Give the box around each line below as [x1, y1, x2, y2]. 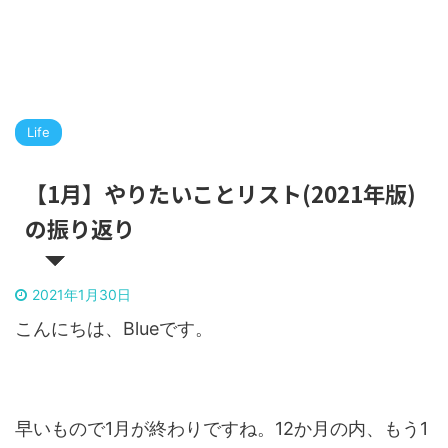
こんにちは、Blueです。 [15, 318, 213, 339]
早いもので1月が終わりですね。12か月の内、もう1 [15, 418, 428, 439]
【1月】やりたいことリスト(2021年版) [25, 177, 416, 209]
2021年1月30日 [32, 286, 131, 303]
